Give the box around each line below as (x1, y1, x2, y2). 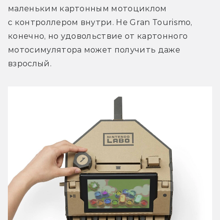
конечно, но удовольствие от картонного (8, 31, 188, 41)
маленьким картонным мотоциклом (8, 3, 167, 13)
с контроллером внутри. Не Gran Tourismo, (8, 17, 192, 27)
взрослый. (8, 58, 52, 68)
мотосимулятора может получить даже (8, 45, 180, 55)
